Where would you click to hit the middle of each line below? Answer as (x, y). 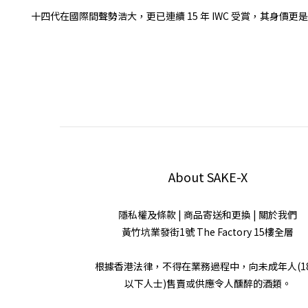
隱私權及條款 (147, 214)
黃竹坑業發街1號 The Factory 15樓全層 (208, 231)
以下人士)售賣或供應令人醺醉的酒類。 (208, 283)
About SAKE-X (208, 176)
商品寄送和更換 (217, 214)
